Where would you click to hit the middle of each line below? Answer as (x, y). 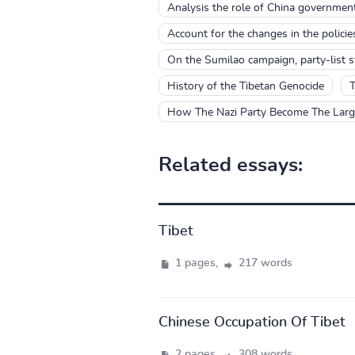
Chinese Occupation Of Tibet (252, 322)
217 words (263, 263)
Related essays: (230, 165)
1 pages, (196, 263)
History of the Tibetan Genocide (245, 86)
